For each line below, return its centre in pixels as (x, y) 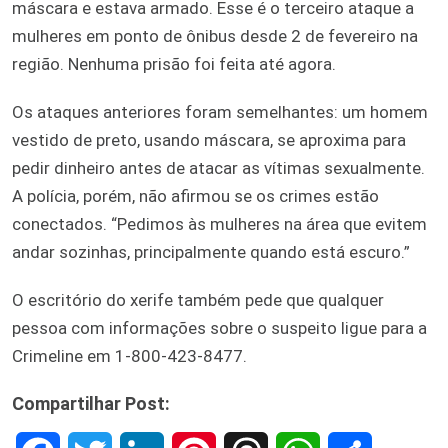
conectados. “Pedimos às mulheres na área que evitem (219, 223)
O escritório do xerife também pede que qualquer (198, 299)
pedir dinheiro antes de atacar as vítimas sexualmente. (218, 167)
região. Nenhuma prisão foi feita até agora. (174, 63)
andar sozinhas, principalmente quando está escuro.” (211, 251)
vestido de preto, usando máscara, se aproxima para (209, 139)
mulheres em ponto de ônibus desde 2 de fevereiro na (215, 35)
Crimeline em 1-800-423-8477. (129, 355)
